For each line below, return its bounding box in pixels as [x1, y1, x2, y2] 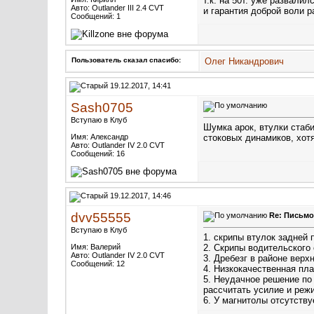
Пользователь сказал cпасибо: [71, 56, 181, 64]
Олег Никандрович [205, 56, 284, 67]
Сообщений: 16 [71, 149, 125, 158]
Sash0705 [71, 100, 133, 115]
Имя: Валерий [71, 243, 121, 251]
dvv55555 [71, 210, 131, 225]
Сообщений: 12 [71, 259, 125, 268]
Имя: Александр [71, 132, 128, 141]
